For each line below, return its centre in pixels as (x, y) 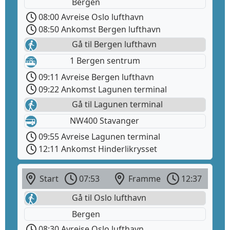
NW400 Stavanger (104, 120)
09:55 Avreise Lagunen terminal (98, 137)
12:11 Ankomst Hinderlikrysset (97, 149)
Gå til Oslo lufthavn (108, 198)
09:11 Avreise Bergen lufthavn (95, 77)
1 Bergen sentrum (105, 61)
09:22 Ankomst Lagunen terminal (102, 89)
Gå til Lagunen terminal (116, 104)
